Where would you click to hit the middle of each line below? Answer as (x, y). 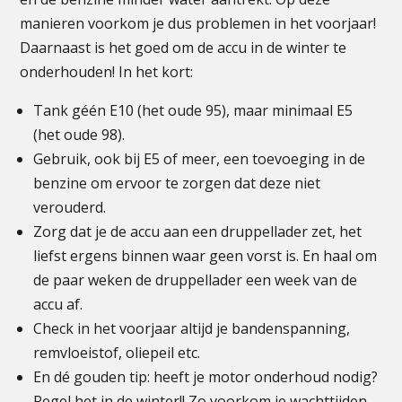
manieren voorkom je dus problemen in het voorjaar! (198, 23)
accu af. (58, 304)
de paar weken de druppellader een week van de (196, 280)
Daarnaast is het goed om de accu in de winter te (184, 48)
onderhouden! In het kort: (107, 72)
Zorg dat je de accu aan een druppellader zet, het (198, 232)
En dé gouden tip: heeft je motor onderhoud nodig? (206, 377)
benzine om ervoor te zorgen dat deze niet (177, 183)
